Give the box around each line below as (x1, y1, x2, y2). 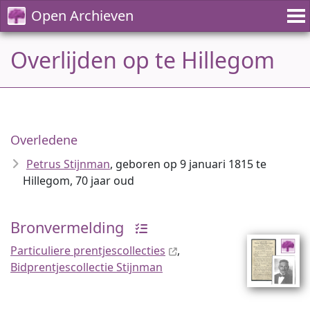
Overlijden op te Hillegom (10, 45, 275, 75)
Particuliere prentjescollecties (10, 243, 165, 258)
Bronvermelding (10, 217, 124, 237)
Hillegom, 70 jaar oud (23, 173, 134, 188)
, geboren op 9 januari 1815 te (110, 156, 266, 172)
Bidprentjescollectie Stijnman (10, 259, 163, 275)
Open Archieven (31, 6, 134, 25)
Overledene (10, 131, 77, 148)
